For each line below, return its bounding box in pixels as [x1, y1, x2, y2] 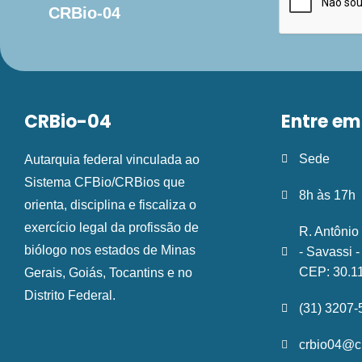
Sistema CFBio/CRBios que [24, 175, 185, 190]
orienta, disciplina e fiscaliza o [24, 198, 196, 213]
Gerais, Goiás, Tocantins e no [24, 266, 192, 280]
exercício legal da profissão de [24, 221, 199, 235]
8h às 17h [299, 188, 356, 203]
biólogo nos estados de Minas [24, 243, 196, 258]
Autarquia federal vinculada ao [24, 153, 200, 167]
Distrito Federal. [24, 288, 116, 303]
